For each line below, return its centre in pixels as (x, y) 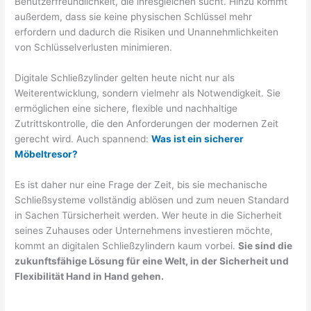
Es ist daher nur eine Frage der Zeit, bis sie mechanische (141, 185)
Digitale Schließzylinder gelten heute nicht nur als (125, 78)
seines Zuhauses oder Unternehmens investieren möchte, (144, 231)
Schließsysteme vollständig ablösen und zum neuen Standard (152, 200)
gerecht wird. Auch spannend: (83, 139)
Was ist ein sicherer (198, 139)
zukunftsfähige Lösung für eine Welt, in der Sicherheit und (152, 261)
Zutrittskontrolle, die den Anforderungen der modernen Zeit (147, 124)
